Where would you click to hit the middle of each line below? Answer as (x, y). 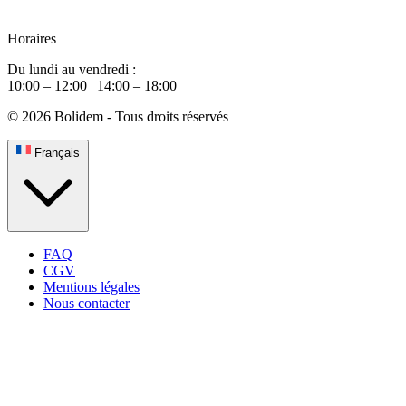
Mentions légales (92, 287)
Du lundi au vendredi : (72, 70)
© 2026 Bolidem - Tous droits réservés (118, 117)
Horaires (32, 39)
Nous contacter (87, 304)
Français (57, 153)
